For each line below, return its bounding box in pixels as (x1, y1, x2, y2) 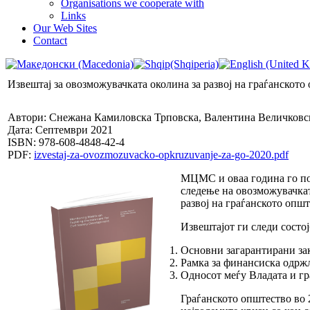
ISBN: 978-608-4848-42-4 (8, 136, 125, 148)
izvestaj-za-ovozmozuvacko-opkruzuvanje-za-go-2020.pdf (34, 148, 289, 161)
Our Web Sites (33, 21, 97, 34)
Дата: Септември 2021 (8, 123, 113, 136)
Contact (33, 34, 67, 46)
